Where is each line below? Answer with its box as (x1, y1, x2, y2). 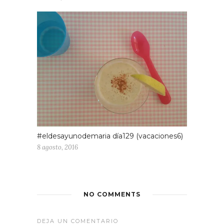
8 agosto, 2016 (37, 143, 78, 152)
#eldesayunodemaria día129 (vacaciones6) (37, 131, 183, 141)
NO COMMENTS (83, 190, 140, 198)
